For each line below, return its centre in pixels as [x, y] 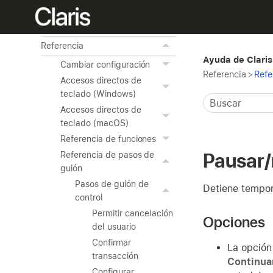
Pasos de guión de [112, 184]
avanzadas [63, 27]
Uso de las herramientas [89, 13]
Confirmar [112, 243]
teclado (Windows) [98, 94]
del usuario [114, 227]
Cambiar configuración [105, 65]
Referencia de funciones [108, 139]
